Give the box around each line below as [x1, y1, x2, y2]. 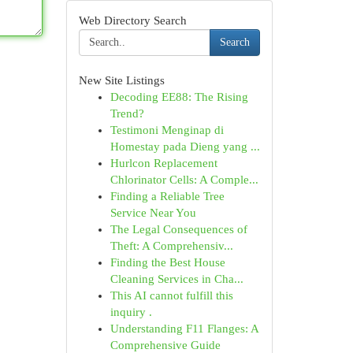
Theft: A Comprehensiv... [110, 240, 233, 252]
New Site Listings [78, 74, 165, 87]
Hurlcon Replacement [110, 157, 217, 169]
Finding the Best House [110, 256, 225, 269]
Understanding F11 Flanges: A [110, 322, 258, 335]
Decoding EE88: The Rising [110, 91, 248, 103]
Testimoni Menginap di [110, 124, 224, 136]
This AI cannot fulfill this [110, 289, 233, 302]
